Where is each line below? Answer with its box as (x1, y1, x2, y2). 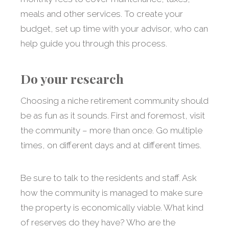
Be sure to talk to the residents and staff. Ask (20, 173, 197, 184)
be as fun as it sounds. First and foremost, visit (20, 110, 205, 121)
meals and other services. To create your (20, 9, 183, 19)
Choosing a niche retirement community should (20, 96, 209, 106)
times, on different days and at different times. (20, 140, 201, 151)
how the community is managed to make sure (20, 188, 202, 198)
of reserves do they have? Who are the (20, 217, 175, 228)
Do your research (20, 70, 124, 87)
